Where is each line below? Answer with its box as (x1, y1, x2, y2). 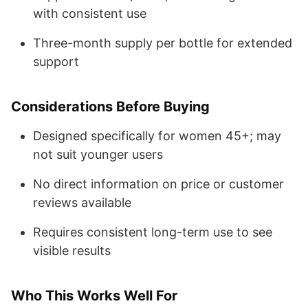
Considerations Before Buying (11, 98, 210, 115)
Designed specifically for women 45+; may (33, 128, 281, 143)
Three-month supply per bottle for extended (33, 35, 292, 50)
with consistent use (33, 5, 146, 21)
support (33, 54, 79, 69)
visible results (33, 243, 111, 258)
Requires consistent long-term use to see (33, 224, 272, 239)
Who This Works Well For (11, 287, 177, 304)
